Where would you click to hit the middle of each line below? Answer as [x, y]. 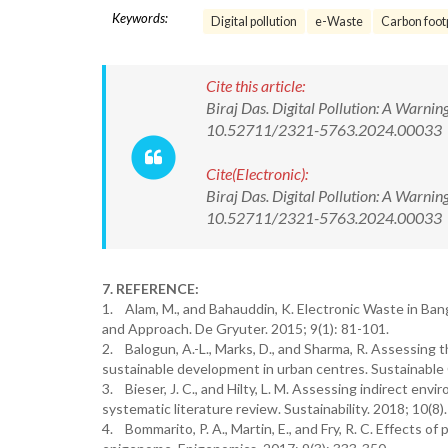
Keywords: [140, 18]
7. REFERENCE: [150, 288]
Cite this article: [255, 85]
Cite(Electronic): [257, 173]
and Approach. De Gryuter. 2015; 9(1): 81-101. [245, 328]
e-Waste [339, 21]
